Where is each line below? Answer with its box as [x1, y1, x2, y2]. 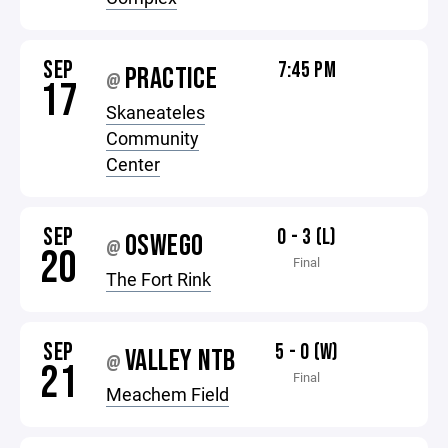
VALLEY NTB [125, 343, 236, 379]
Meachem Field [106, 382, 230, 406]
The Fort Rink [106, 267, 212, 291]
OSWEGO [125, 228, 204, 264]
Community [106, 126, 200, 150]
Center [106, 152, 161, 176]
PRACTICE [125, 61, 218, 97]
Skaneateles [106, 100, 206, 124]
